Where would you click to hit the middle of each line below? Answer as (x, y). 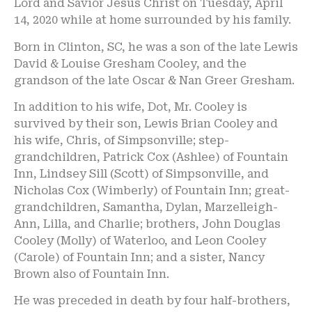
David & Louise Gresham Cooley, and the (130, 63)
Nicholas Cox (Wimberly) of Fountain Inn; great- (152, 190)
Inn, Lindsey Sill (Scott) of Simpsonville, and (141, 173)
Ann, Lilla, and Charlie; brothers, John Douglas (147, 224)
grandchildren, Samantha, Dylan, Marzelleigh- (146, 207)
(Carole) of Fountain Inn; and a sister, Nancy (139, 257)
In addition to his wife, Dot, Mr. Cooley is (131, 107)
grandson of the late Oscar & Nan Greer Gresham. (154, 80)
